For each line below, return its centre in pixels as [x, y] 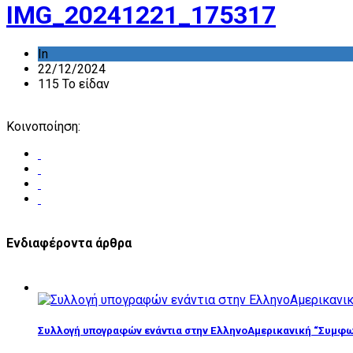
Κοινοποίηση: [43, 127]
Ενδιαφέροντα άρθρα [69, 243]
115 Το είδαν [74, 84]
